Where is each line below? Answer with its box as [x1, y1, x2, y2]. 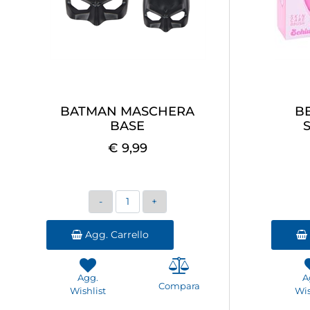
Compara [158, 280, 200, 291]
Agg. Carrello [82, 228, 149, 241]
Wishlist [70, 284, 106, 296]
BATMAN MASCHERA [60, 103, 194, 119]
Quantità [114, 190, 164, 204]
